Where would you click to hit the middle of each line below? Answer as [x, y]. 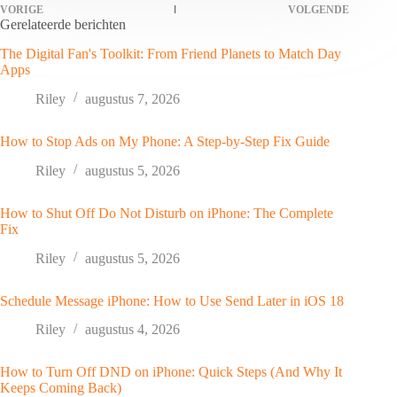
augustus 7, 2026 [132, 98]
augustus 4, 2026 [132, 330]
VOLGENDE [319, 10]
